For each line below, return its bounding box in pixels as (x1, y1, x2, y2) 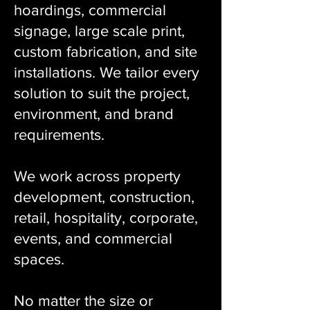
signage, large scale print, (14, 23, 185, 39)
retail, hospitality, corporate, (14, 210, 198, 226)
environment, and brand (14, 106, 174, 122)
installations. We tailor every (14, 64, 199, 80)
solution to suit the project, (14, 85, 190, 101)
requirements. (14, 127, 104, 143)
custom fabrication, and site (14, 44, 197, 60)
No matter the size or (14, 293, 153, 309)
